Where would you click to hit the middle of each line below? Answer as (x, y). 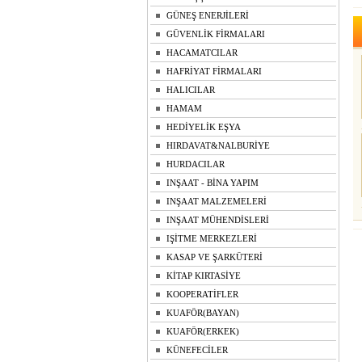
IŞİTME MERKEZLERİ (212, 238)
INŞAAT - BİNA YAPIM (213, 183)
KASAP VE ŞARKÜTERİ (215, 257)
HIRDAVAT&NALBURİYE (218, 145)
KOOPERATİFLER (202, 294)
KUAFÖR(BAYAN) (203, 313)
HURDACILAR (196, 164)
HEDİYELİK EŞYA (204, 127)
